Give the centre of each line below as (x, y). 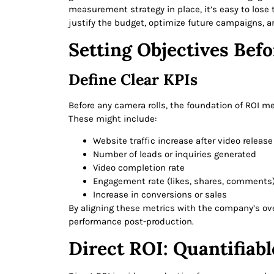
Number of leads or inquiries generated (175, 154)
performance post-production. (131, 222)
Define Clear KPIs (133, 79)
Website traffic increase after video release (183, 141)
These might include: (113, 118)
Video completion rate (139, 168)
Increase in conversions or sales (160, 195)
